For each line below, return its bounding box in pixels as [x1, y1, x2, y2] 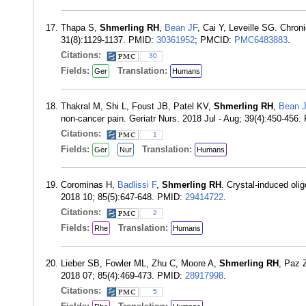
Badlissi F [117, 180, 156, 190]
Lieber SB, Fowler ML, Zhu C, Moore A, [61, 258, 219, 268]
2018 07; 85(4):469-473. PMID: [61, 270, 185, 281]
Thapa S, [61, 23, 100, 33]
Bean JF [165, 23, 197, 33]
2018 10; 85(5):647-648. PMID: [61, 192, 185, 202]
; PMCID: [195, 35, 234, 45]
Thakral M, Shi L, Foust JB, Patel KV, [61, 101, 214, 111]
